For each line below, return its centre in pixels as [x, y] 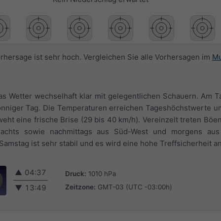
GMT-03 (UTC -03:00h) [135, 187]
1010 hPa [102, 173]
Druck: [76, 173]
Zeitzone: [80, 187]
